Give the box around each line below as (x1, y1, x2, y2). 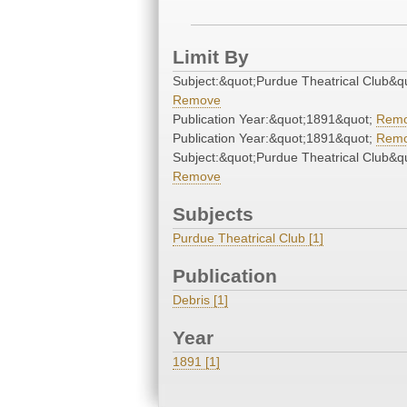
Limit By (173, 46, 249, 68)
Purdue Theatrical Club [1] (173, 231, 323, 246)
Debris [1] (173, 293, 228, 308)
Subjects (173, 203, 253, 225)
